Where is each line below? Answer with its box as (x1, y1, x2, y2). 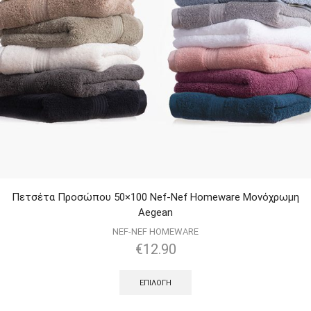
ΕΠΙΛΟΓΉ (140, 278, 171, 287)
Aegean (138, 205, 173, 219)
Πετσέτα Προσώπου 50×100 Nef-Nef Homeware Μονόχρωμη (12, 190, 299, 203)
